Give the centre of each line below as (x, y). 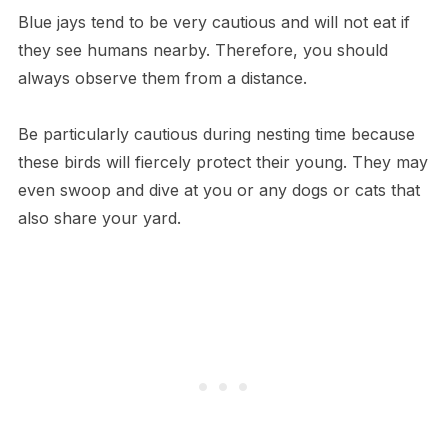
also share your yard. (99, 218)
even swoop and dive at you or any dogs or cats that (218, 190)
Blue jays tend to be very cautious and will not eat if (213, 22)
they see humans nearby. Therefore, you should (202, 50)
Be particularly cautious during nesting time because (216, 134)
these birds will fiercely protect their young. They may (222, 162)
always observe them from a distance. (162, 78)
